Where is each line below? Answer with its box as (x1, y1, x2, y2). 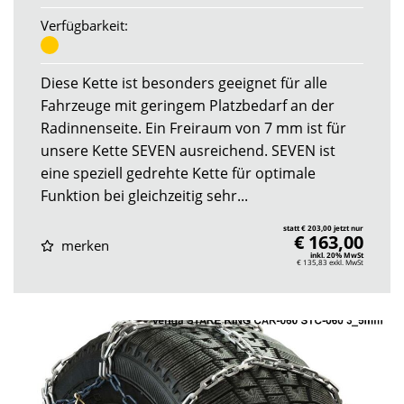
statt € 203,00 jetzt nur (283, 223, 363, 234)
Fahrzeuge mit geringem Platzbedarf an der (41, 96, 335, 116)
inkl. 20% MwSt (310, 250, 363, 261)
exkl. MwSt (329, 257, 363, 268)
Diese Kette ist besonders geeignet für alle (41, 73, 327, 94)
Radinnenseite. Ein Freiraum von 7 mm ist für (41, 118, 346, 139)
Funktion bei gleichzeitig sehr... (41, 186, 248, 207)
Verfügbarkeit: (41, 16, 128, 35)
